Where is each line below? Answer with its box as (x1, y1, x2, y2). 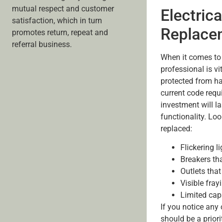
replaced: (160, 123, 192, 133)
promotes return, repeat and (12, 27, 108, 37)
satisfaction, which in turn (12, 15, 102, 25)
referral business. (12, 39, 72, 49)
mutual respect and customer (12, 3, 114, 13)
